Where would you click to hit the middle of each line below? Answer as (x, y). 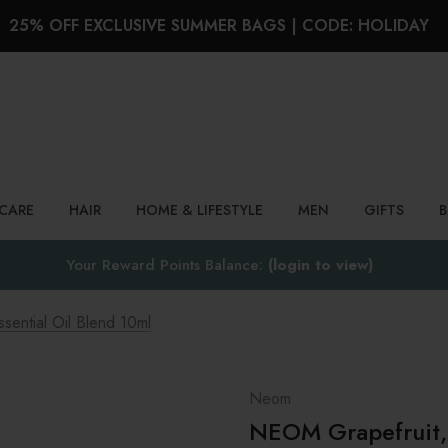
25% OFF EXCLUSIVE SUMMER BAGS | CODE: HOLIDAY (219, 25)
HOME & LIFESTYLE (199, 210)
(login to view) (320, 265)
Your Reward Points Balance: (166, 265)
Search (40, 117)
